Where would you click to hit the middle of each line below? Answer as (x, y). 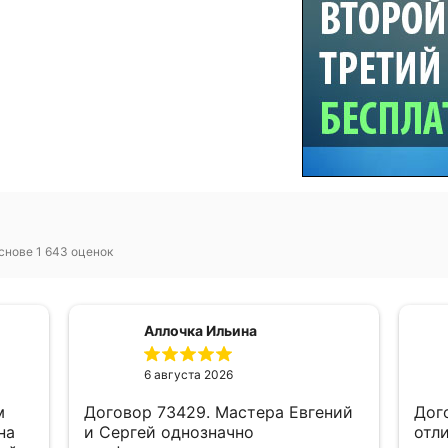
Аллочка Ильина (200, 330)
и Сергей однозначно (169, 432)
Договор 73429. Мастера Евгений (120, 412)
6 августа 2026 (188, 374)
